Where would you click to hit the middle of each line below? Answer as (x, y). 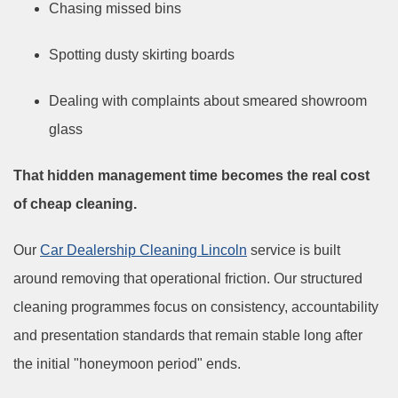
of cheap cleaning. (75, 203)
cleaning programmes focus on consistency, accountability (196, 306)
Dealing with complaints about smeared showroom (208, 100)
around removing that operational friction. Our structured (188, 278)
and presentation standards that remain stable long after (188, 335)
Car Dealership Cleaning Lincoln (143, 250)
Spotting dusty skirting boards (142, 54)
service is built (294, 250)
